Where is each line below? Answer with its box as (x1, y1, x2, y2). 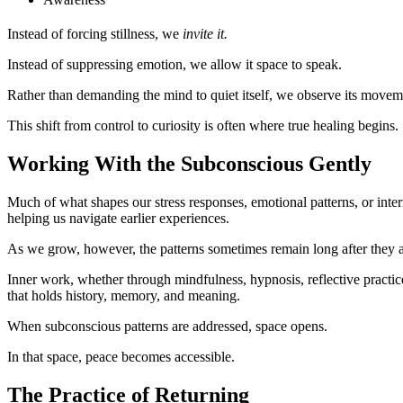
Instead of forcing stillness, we (7, 26, 183, 42)
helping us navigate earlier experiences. (7, 210, 229, 226)
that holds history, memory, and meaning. (7, 287, 240, 303)
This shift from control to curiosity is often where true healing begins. (7, 118, 399, 134)
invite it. (183, 26, 228, 42)
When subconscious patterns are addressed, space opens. (7, 318, 327, 334)
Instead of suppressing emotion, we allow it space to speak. (7, 57, 342, 73)
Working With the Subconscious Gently (7, 152, 372, 176)
